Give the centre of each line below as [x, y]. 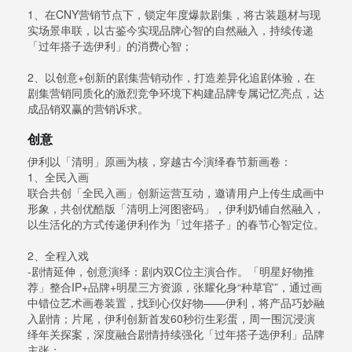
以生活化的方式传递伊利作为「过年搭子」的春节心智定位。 [176, 224]
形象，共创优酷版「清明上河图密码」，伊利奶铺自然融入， [176, 209]
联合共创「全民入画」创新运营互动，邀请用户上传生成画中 [176, 193]
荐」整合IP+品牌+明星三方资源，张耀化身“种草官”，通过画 [175, 287]
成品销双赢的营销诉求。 [88, 109]
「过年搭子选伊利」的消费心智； [110, 46]
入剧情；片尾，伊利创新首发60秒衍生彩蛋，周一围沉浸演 [171, 319]
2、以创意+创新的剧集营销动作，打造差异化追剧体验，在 [171, 77]
